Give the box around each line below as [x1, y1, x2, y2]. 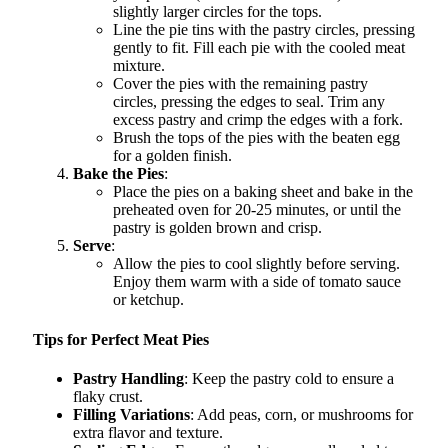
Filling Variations [73, 405, 190, 423]
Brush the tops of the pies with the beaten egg [113, 129, 400, 147]
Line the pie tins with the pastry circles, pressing [113, 21, 415, 39]
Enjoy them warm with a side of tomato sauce [113, 273, 401, 291]
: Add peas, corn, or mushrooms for [190, 405, 413, 423]
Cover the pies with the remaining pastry [113, 75, 368, 93]
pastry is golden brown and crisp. [113, 219, 322, 237]
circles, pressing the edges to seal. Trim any [113, 93, 385, 111]
